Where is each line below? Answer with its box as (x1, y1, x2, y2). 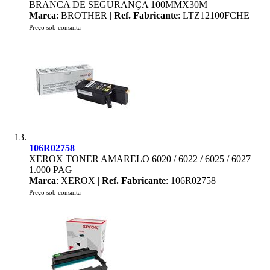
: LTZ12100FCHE (178, 10, 250, 20)
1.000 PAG (29, 165, 72, 175)
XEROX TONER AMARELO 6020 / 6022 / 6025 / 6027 (29, 154, 251, 164)
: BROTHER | (56, 10, 114, 20)
